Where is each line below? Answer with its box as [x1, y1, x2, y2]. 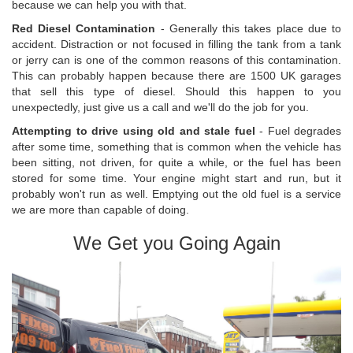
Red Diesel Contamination [12, 22, 156, 35]
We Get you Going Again [72, 232, 281, 255]
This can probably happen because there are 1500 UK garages [12, 69, 341, 83]
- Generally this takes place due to [155, 22, 342, 35]
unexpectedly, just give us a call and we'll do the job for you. [12, 101, 309, 114]
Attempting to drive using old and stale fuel [12, 124, 255, 138]
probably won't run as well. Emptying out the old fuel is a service [12, 188, 341, 201]
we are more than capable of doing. [12, 203, 189, 217]
